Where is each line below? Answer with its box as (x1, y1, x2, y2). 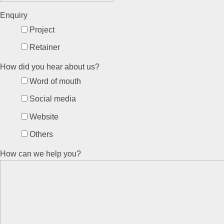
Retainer (29, 43, 60, 52)
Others (29, 130, 53, 139)
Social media (29, 94, 76, 103)
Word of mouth (29, 77, 81, 86)
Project (29, 25, 54, 34)
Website (29, 112, 58, 121)
